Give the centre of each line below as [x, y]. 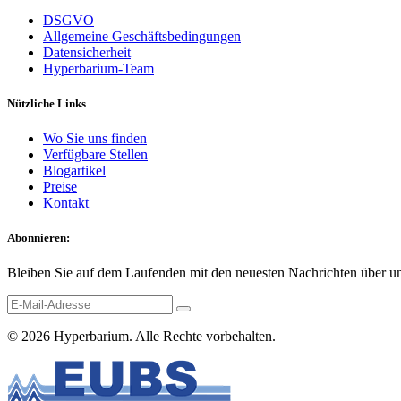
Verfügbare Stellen [95, 154]
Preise [60, 186]
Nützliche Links [47, 103]
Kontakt [66, 202]
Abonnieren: [38, 238]
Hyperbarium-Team [98, 68]
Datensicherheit [87, 52]
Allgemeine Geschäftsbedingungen [142, 36]
